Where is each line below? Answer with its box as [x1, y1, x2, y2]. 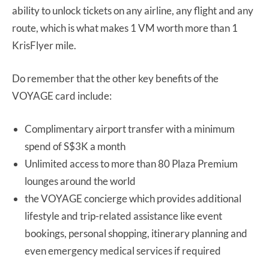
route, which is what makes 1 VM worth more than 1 [12, 21, 238, 34]
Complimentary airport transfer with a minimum [25, 122, 235, 135]
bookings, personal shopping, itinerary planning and [25, 226, 247, 240]
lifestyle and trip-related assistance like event [25, 209, 222, 222]
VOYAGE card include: [12, 89, 112, 102]
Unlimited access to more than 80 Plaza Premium [25, 157, 238, 170]
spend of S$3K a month [25, 139, 125, 153]
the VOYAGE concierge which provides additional [25, 192, 241, 205]
